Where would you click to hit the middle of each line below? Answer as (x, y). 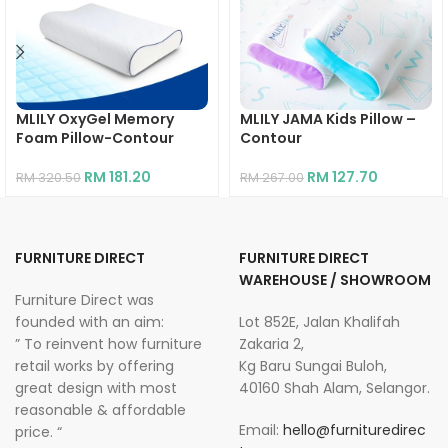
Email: (261, 429)
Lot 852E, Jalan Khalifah (319, 321)
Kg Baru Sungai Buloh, (313, 365)
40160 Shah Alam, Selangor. (334, 387)
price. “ (38, 431)
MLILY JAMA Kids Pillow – (328, 118)
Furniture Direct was (84, 299)
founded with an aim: (89, 321)
